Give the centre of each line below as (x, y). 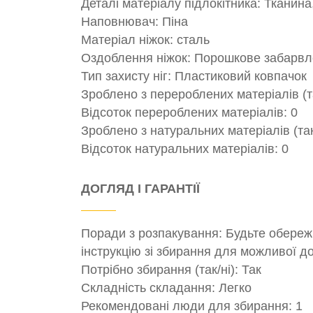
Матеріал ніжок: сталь (145, 40)
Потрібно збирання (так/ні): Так (171, 269)
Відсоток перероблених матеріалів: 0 (189, 113)
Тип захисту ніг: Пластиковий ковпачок (194, 77)
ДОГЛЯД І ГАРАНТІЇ (140, 188)
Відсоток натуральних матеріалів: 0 (185, 149)
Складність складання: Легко (166, 287)
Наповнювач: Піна (134, 22)
